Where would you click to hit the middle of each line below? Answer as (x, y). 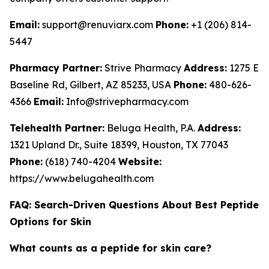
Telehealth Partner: (57, 128)
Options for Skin (50, 222)
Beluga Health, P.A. (151, 128)
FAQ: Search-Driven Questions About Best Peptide (134, 205)
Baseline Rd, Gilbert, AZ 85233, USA (92, 85)
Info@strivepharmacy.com (126, 101)
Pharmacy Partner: (56, 68)
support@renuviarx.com (98, 25)
